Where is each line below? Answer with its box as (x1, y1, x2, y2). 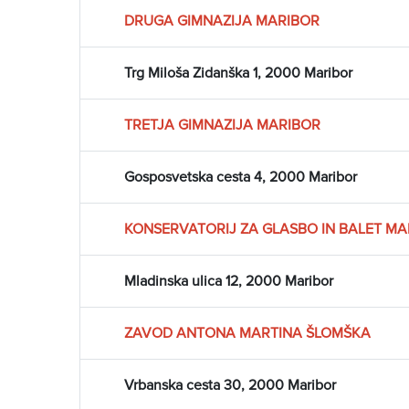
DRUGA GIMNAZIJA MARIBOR (124, 12, 320, 31)
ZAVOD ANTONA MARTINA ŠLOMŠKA (124, 324, 371, 343)
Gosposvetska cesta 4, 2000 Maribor (124, 168, 357, 187)
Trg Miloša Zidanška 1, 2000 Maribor (124, 64, 352, 83)
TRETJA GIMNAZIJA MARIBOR (124, 116, 320, 135)
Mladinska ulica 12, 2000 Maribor (124, 272, 333, 291)
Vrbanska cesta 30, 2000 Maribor (124, 376, 336, 395)
